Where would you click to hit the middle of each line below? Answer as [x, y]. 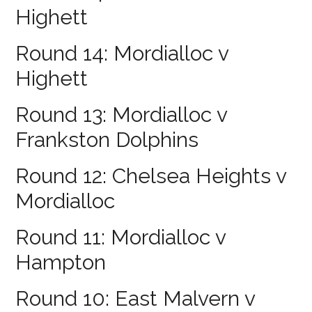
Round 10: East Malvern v [135, 298]
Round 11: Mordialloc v [121, 237]
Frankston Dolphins [107, 139]
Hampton [61, 262]
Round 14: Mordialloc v [122, 53]
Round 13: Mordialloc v [122, 114]
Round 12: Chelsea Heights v [151, 175]
